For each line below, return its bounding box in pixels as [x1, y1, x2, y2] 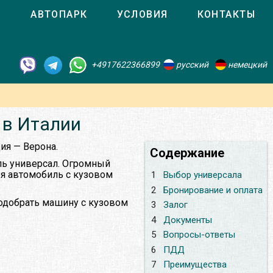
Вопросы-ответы [163, 229, 235, 241]
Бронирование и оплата [163, 184, 263, 196]
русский [174, 59, 208, 69]
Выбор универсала [163, 169, 242, 181]
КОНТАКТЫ [197, 9, 255, 20]
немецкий [226, 59, 267, 69]
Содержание [150, 146, 224, 161]
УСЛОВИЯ [116, 9, 168, 20]
